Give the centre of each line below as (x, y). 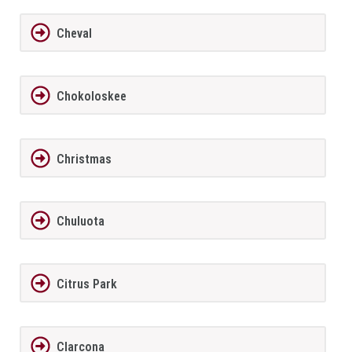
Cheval (74, 34)
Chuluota (80, 222)
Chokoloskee (91, 96)
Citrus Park (86, 284)
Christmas (84, 159)
